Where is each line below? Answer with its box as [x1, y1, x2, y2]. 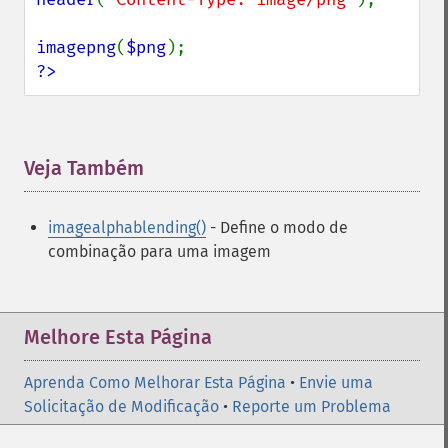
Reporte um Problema [232, 397, 391, 416]
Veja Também [24, 156, 144, 180]
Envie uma [299, 373, 373, 392]
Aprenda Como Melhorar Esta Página [24, 373, 286, 392]
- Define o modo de [206, 218, 348, 237]
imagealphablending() [48, 218, 206, 237]
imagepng [36, 37, 116, 58]
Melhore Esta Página [24, 325, 212, 349]
